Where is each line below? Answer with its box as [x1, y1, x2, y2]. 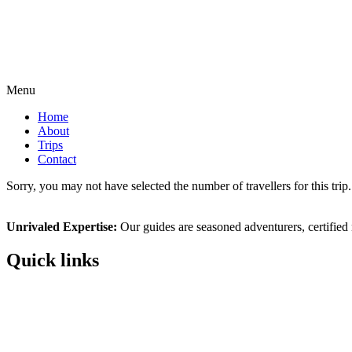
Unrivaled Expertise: [6, 220, 117, 233]
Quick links [6, 249, 99, 270]
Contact [38, 152, 76, 166]
